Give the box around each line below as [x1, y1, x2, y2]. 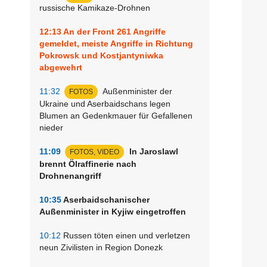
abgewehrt [39, 62, 82, 72]
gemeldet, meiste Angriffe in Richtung [39, 38, 193, 48]
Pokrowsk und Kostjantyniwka [39, 50, 163, 60]
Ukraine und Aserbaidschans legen [39, 98, 170, 108]
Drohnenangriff [39, 170, 101, 181]
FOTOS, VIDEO [70, 147, 119, 156]
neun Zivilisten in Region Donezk [39, 242, 163, 252]
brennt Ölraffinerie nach [39, 159, 136, 169]
